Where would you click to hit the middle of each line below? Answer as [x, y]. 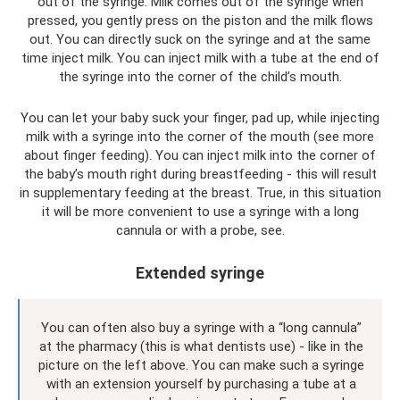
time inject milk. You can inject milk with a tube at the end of [200, 58]
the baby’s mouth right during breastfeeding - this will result [200, 174]
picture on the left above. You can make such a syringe [201, 365]
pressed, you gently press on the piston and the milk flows [200, 21]
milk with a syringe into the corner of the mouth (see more [200, 137]
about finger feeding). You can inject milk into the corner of [200, 155]
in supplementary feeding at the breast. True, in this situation [200, 193]
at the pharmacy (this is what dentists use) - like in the [201, 346]
